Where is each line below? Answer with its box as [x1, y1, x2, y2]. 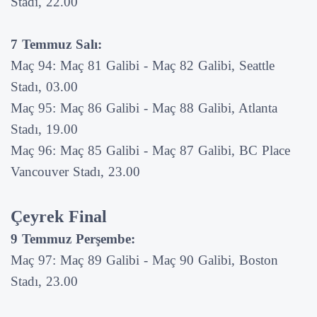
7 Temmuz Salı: [11, 36, 102, 52]
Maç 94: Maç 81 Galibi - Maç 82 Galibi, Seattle [11, 57, 275, 73]
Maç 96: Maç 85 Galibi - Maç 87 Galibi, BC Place [11, 142, 290, 158]
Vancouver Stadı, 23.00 [11, 163, 140, 179]
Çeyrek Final [11, 207, 107, 226]
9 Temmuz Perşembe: [11, 231, 135, 246]
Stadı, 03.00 [11, 79, 78, 94]
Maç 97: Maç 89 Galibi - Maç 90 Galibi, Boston [11, 252, 278, 267]
